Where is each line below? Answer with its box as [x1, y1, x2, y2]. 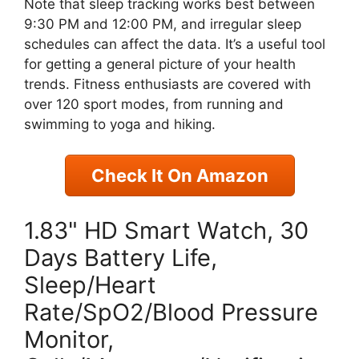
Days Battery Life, [24, 243, 217, 272]
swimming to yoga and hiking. [24, 115, 216, 132]
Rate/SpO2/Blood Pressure [24, 297, 318, 326]
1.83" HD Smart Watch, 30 [24, 216, 309, 244]
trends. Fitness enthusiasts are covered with [24, 75, 311, 92]
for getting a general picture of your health [24, 55, 296, 72]
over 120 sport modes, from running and [24, 95, 284, 112]
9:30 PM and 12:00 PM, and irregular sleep [24, 15, 301, 32]
